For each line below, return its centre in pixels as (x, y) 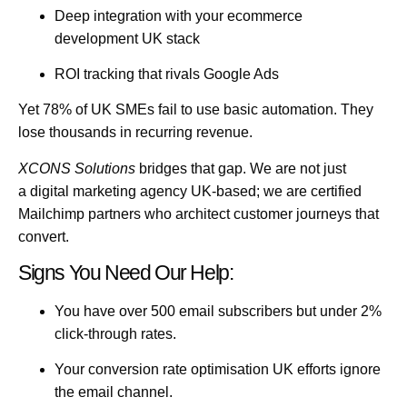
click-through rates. (115, 334)
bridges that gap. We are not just (241, 168)
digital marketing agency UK (121, 191)
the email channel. (114, 392)
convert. (44, 236)
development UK (109, 38)
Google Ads (241, 74)
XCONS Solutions (77, 168)
